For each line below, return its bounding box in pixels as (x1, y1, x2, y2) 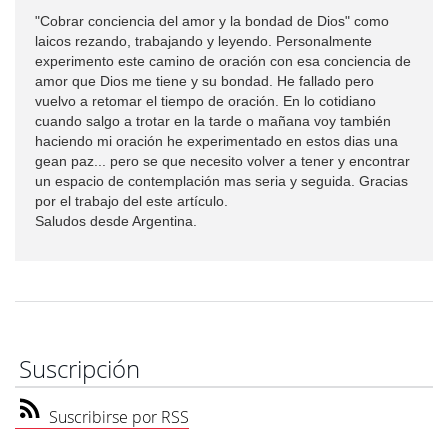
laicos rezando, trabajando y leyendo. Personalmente (35, 33, 372, 49)
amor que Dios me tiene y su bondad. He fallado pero (35, 73, 374, 89)
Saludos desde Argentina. (35, 213, 197, 229)
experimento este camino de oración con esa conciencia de (35, 53, 411, 69)
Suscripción (19, 353, 140, 385)
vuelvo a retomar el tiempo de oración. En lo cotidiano (35, 93, 376, 109)
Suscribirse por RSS (45, 406, 189, 428)
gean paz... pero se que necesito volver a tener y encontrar (35, 153, 410, 169)
